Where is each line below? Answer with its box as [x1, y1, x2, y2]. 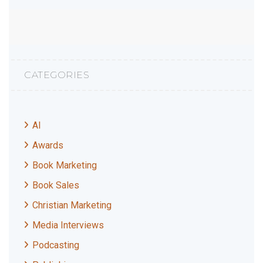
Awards [32, 140, 63, 151]
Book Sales [32, 180, 79, 191]
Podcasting [32, 240, 79, 251]
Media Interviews [32, 220, 104, 231]
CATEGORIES [24, 69, 89, 81]
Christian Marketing [32, 200, 112, 211]
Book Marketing [32, 160, 97, 171]
